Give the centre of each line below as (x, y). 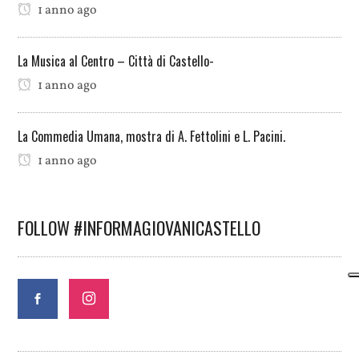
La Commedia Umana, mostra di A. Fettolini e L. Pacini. (152, 137)
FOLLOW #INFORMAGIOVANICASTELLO (139, 228)
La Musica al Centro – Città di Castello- (116, 61)
